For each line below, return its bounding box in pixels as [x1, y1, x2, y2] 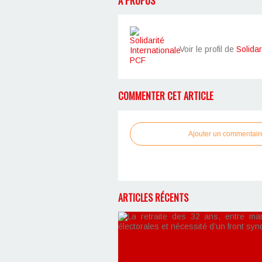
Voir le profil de [180, 44, 236, 54]
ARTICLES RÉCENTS [118, 189, 188, 205]
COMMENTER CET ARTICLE [118, 88, 213, 104]
